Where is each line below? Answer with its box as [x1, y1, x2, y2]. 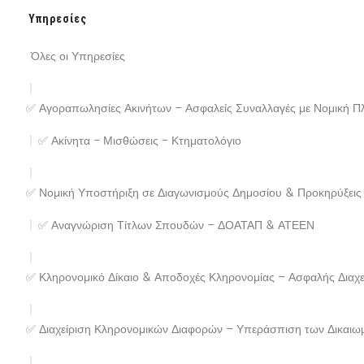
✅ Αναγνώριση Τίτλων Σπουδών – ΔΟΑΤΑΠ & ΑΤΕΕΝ [38, 219, 314, 233]
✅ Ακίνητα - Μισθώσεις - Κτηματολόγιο [38, 134, 241, 149]
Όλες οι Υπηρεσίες [31, 50, 125, 64]
